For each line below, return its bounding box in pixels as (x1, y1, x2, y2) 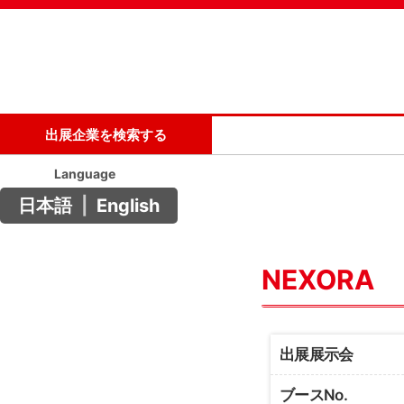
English (96, 194, 160, 216)
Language (54, 165, 115, 181)
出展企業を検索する (45, 125, 167, 143)
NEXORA (262, 262, 374, 296)
